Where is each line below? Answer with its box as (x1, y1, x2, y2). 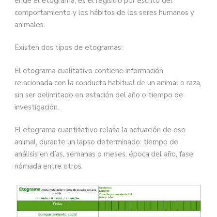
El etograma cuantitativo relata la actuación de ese (15, 125, 186, 135)
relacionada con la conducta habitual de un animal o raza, (15, 77, 201, 88)
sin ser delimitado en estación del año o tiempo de (15, 90, 183, 100)
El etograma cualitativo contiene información (15, 65, 163, 76)
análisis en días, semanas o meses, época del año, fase (15, 149, 193, 159)
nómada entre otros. (15, 161, 83, 171)
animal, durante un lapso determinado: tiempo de (15, 137, 178, 147)
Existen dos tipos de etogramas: (15, 43, 123, 53)
